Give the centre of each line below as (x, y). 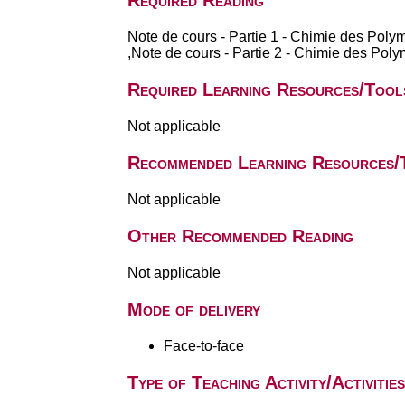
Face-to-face (203, 346)
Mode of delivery (193, 309)
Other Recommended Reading (240, 236)
